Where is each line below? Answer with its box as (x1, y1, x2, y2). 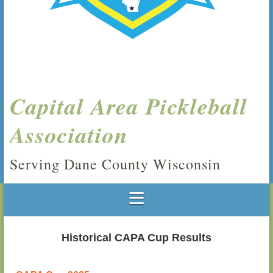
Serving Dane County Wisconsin (10, 154, 221, 174)
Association (10, 118, 128, 151)
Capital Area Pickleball (10, 90, 247, 122)
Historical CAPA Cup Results (62, 232, 211, 244)
